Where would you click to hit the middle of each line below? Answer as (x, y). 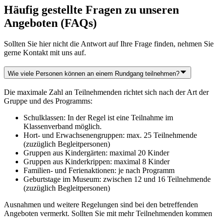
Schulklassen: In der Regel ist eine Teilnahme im (98, 117)
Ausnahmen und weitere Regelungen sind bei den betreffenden (101, 204)
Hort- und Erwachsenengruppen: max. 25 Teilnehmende (110, 135)
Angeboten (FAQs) (50, 23)
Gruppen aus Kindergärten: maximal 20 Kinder (96, 153)
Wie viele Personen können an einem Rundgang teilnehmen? (94, 73)
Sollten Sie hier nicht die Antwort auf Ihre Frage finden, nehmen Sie (109, 44)
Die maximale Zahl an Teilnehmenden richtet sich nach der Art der (106, 92)
